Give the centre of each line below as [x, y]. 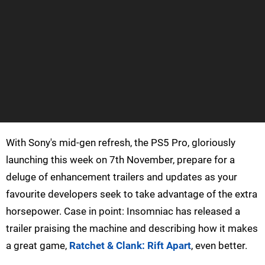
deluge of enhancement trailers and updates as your [122, 177]
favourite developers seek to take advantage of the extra [132, 194]
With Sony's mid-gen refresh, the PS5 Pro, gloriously [121, 142]
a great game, [38, 245]
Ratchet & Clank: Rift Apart [130, 245]
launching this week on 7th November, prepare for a [120, 159]
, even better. [219, 245]
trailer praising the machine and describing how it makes [132, 228]
